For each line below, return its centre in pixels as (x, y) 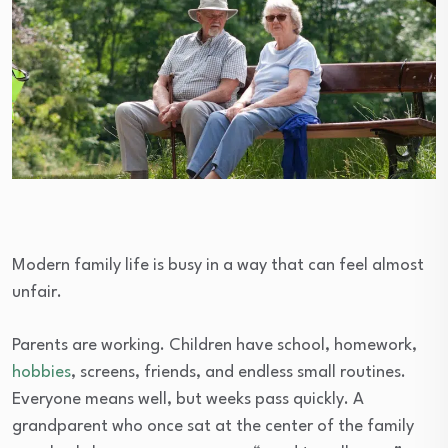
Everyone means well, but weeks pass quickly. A (188, 399)
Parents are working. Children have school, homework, (214, 345)
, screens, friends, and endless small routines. (238, 372)
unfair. (37, 292)
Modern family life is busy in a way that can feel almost (218, 265)
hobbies (41, 372)
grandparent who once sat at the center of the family (213, 426)
